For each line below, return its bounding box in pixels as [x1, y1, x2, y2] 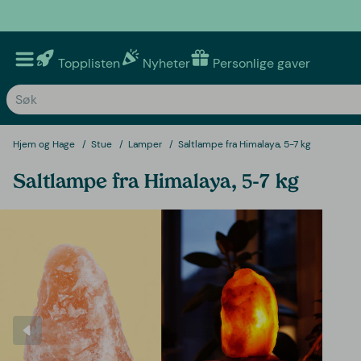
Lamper [128, 137, 162, 151]
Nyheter [143, 54, 190, 72]
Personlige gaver [213, 54, 310, 72]
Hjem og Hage [13, 137, 75, 151]
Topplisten [58, 54, 120, 72]
